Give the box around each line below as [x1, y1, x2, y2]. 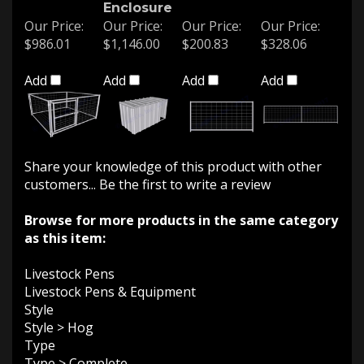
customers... [24, 169, 99, 187]
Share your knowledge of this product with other [24, 151, 322, 169]
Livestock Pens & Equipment [24, 276, 196, 294]
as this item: [24, 223, 106, 240]
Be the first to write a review [99, 169, 271, 187]
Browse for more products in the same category [24, 205, 338, 223]
